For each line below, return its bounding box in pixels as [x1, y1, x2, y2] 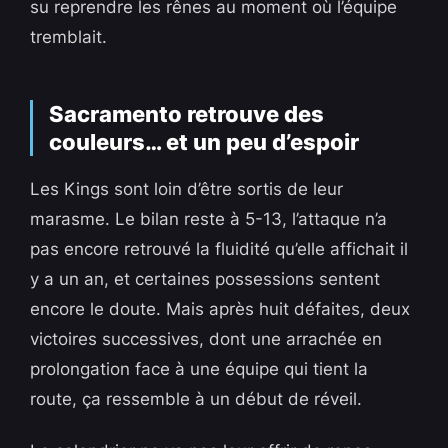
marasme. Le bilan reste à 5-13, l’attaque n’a [30, 209, 388, 230]
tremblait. [30, 27, 108, 48]
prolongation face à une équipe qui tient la [30, 359, 369, 380]
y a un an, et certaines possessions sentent [30, 269, 381, 290]
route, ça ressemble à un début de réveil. [30, 389, 363, 410]
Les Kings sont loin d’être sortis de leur [30, 179, 344, 200]
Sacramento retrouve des [49, 101, 325, 128]
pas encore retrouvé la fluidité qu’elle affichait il [30, 239, 409, 260]
